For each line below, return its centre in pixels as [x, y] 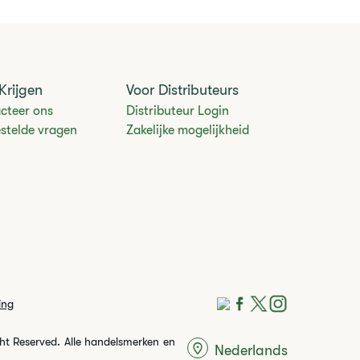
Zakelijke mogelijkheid [188, 130]
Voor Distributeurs [183, 90]
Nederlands [252, 350]
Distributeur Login [178, 111]
